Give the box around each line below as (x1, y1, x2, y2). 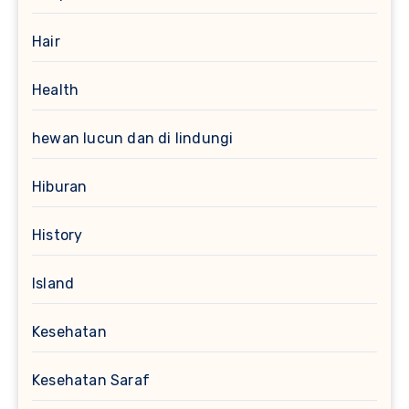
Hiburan (32, 178, 88, 196)
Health (32, 81, 79, 100)
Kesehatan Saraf (32, 372, 150, 390)
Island (32, 275, 75, 293)
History (32, 226, 83, 245)
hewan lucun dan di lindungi (32, 130, 234, 148)
